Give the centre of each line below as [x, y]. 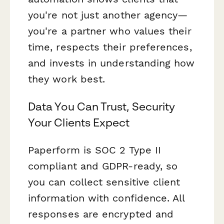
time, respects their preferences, [110, 47]
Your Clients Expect [79, 123]
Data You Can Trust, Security [102, 107]
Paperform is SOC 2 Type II [95, 150]
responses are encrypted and [101, 214]
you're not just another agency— [108, 15]
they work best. [67, 79]
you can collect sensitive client [104, 182]
